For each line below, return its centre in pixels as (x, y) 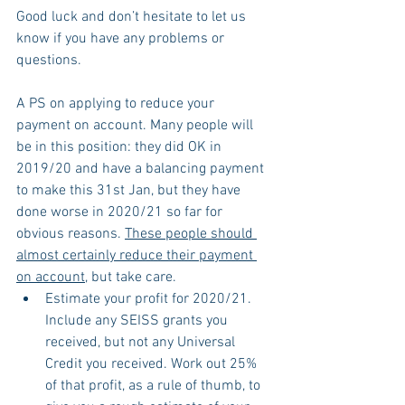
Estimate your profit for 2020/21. (150, 299)
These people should (191, 234)
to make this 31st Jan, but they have (130, 190)
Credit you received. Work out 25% (153, 364)
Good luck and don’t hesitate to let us (133, 17)
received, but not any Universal (142, 342)
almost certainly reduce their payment (137, 255)
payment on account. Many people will (137, 125)
